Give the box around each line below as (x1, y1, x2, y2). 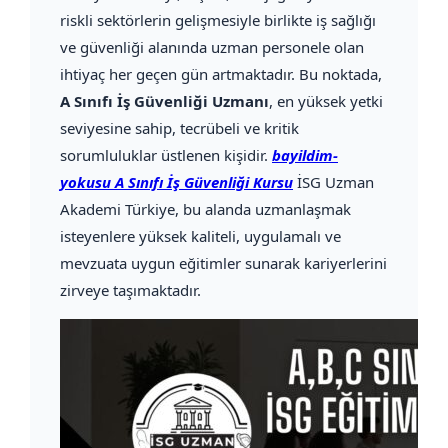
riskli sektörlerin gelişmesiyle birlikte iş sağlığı (60, 10, 376, 31)
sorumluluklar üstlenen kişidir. (60, 145, 272, 166)
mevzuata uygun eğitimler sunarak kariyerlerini (60, 253, 387, 274)
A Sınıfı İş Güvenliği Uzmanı (60, 91, 269, 112)
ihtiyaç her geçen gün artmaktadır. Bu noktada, (60, 64, 382, 85)
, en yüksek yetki (269, 91, 383, 112)
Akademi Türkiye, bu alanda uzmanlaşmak (60, 199, 351, 220)
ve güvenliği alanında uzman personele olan (60, 37, 364, 58)
